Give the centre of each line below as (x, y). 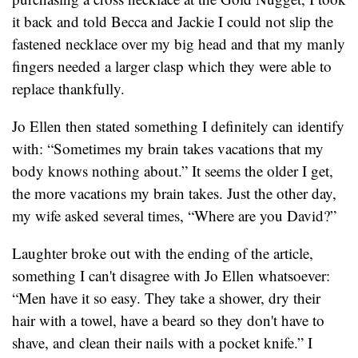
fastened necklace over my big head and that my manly (179, 43)
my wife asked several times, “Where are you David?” (174, 216)
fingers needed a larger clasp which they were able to (172, 66)
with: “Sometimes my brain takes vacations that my (168, 149)
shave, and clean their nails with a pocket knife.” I (162, 343)
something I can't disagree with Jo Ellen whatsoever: (171, 276)
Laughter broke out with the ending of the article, (163, 253)
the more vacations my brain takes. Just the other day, (174, 193)
